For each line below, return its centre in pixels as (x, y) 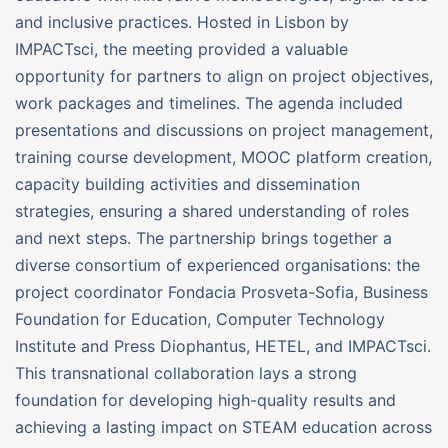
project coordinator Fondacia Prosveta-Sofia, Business (221, 291)
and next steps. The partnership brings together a (203, 237)
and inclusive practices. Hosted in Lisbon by (182, 21)
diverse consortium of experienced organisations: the (217, 264)
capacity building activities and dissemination (187, 183)
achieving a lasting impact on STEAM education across (223, 426)
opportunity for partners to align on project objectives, (224, 75)
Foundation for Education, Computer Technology (200, 318)
